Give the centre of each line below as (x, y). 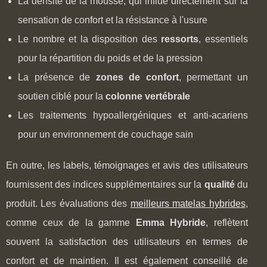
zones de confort (137, 77)
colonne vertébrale (148, 96)
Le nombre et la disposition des (90, 39)
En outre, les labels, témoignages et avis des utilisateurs (127, 165)
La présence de (57, 77)
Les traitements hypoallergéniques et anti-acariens (133, 115)
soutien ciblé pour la (62, 96)
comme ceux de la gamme (71, 222)
